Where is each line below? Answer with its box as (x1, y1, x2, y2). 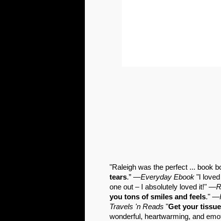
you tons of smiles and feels (110, 192, 206, 201)
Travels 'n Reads (110, 202, 164, 211)
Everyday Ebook (141, 173, 194, 181)
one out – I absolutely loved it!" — (110, 183, 216, 191)
